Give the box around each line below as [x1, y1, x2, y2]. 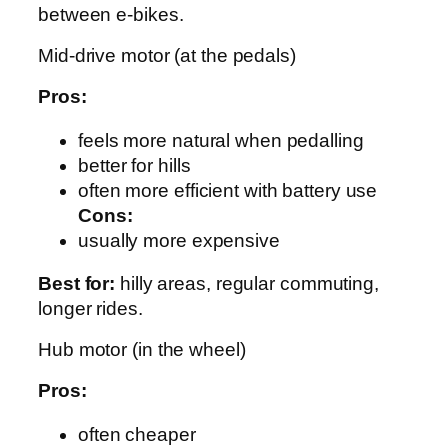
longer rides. [38, 298, 143, 320]
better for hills [78, 154, 191, 176]
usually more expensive [78, 229, 280, 251]
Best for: [38, 273, 116, 295]
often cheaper [78, 423, 196, 445]
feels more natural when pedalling [78, 129, 364, 151]
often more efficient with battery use [78, 179, 378, 201]
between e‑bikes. [38, 4, 184, 26]
